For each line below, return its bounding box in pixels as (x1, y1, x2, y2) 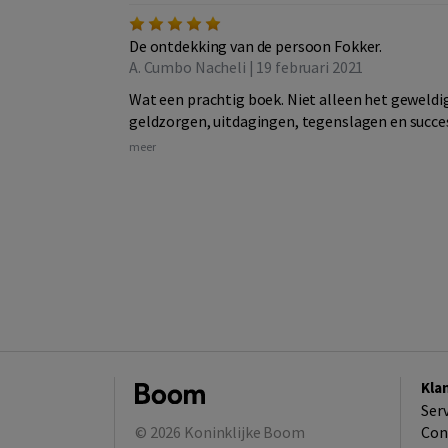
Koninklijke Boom (184, 421, 305, 442)
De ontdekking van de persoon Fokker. (129, 36, 383, 57)
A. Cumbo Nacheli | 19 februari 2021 (129, 57, 364, 78)
